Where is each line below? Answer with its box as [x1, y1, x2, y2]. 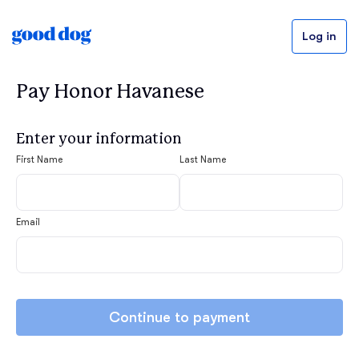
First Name [16, 154, 63, 165]
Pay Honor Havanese [16, 80, 204, 103]
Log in [302, 30, 337, 43]
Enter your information [16, 130, 182, 147]
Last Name [179, 154, 226, 165]
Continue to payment [109, 309, 250, 325]
